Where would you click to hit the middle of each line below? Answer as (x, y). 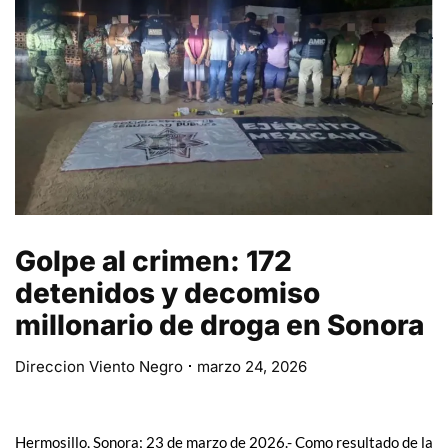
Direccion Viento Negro (99, 366)
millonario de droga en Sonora (219, 324)
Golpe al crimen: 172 (153, 260)
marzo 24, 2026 (252, 366)
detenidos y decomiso (167, 292)
